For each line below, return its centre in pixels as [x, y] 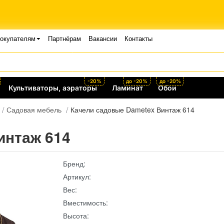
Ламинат [127, 88]
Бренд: [74, 163]
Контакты [138, 38]
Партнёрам [64, 38]
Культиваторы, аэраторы [53, 88]
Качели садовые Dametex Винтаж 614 [132, 109]
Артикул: [77, 176]
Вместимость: [85, 202]
